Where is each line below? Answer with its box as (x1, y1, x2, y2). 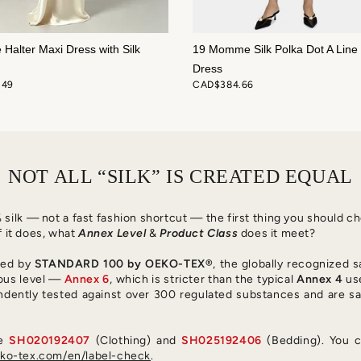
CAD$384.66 (193, 79, 254, 91)
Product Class (160, 226, 239, 241)
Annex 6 (64, 272, 110, 287)
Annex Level (78, 226, 147, 241)
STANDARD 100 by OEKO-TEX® (34, 257, 214, 272)
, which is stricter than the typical (110, 272, 297, 287)
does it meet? (238, 226, 316, 241)
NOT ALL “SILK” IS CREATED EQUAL (8, 166, 353, 188)
